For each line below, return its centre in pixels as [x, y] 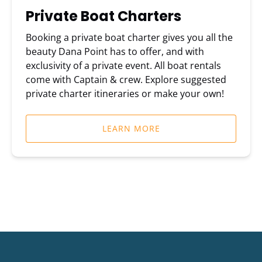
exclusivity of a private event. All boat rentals [123, 66]
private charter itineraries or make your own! [125, 94]
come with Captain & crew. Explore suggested [126, 80]
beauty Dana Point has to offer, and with [115, 52]
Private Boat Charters [104, 16]
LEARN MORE [131, 129]
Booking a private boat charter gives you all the [129, 38]
